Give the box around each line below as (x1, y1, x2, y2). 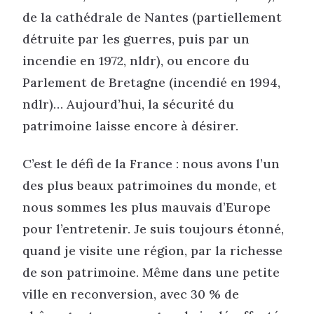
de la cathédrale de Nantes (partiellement (22, 9, 282, 26)
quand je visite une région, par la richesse (22, 242, 282, 259)
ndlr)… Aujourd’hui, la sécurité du (22, 96, 234, 113)
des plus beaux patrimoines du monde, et (22, 177, 277, 193)
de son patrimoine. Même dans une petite (22, 264, 280, 280)
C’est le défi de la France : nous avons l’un (22, 155, 280, 172)
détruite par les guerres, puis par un (22, 31, 250, 48)
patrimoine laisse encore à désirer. (22, 118, 238, 135)
